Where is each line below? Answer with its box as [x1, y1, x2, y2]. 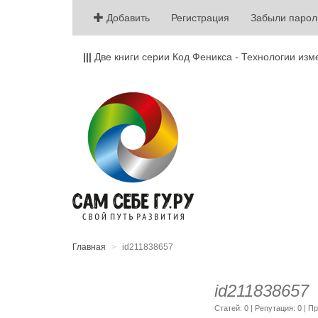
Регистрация [171, 12, 229, 23]
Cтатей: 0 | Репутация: [214, 304, 297, 312]
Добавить [104, 12, 150, 23]
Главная [72, 242, 106, 252]
